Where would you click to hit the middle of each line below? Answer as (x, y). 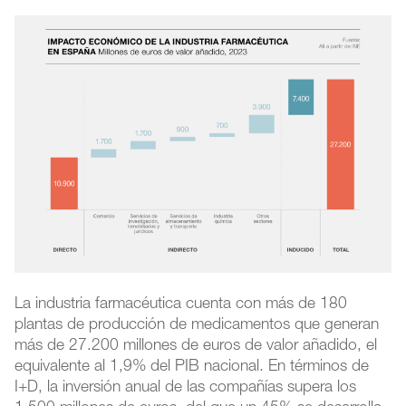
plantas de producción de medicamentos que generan (197, 326)
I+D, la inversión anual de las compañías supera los (186, 389)
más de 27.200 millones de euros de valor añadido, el (196, 347)
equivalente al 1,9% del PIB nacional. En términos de (192, 368)
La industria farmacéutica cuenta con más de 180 (181, 305)
